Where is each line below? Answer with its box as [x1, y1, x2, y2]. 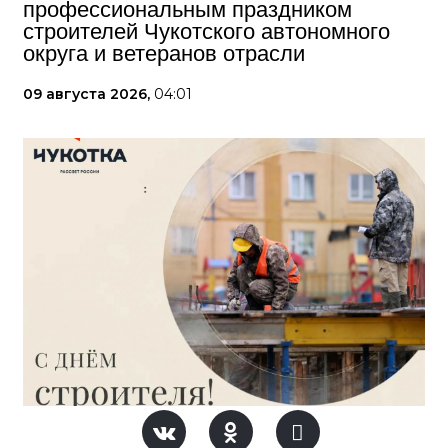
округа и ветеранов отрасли [23, 41, 305, 66]
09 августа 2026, [23, 85, 154, 103]
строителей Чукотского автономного [23, 19, 390, 44]
